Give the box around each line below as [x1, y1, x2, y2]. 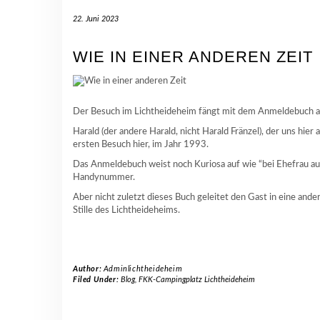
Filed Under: [73, 276, 121, 284]
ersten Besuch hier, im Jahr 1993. [73, 140, 211, 149]
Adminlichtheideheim [103, 265, 183, 273]
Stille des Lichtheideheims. [73, 206, 180, 215]
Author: [73, 265, 104, 273]
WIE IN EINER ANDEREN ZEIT [73, 48, 313, 66]
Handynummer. [73, 173, 135, 182]
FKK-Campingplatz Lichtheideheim [138, 276, 255, 284]
